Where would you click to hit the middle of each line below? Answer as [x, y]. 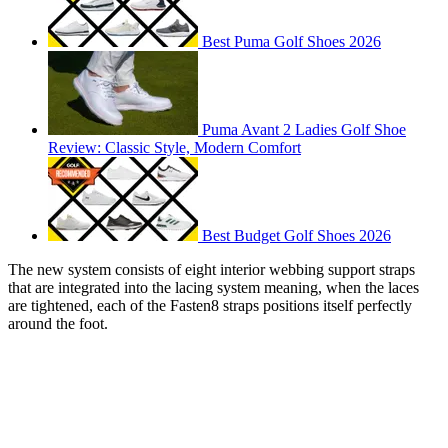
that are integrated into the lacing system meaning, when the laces [213, 288]
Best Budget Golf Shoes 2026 [296, 236]
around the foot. [58, 324]
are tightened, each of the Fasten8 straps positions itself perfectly [210, 306]
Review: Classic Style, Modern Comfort [174, 148]
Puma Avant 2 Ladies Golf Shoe [304, 130]
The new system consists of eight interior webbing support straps [211, 270]
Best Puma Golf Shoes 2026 [291, 42]
